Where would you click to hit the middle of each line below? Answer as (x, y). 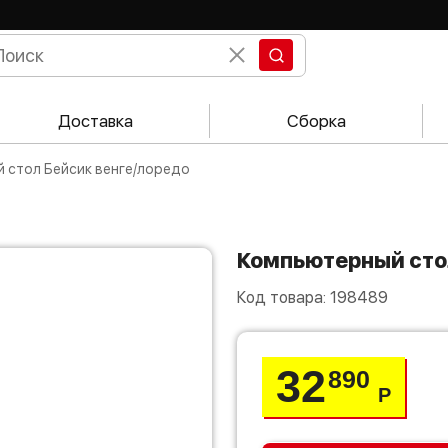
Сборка (316, 121)
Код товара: (283, 297)
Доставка (95, 121)
